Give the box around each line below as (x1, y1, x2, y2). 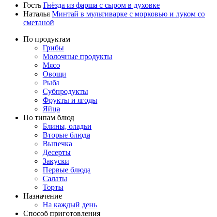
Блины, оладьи (43, 122, 92, 130)
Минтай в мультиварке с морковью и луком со (52, 9, 205, 18)
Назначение (23, 191, 62, 200)
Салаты (43, 174, 67, 183)
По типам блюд (23, 113, 74, 122)
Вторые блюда (43, 130, 90, 139)
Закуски (43, 156, 69, 165)
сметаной (23, 18, 54, 27)
